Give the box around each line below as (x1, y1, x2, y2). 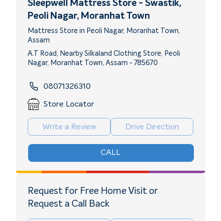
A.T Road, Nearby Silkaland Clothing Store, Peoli (28, 50, 180, 58)
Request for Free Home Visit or (28, 186, 158, 196)
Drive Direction (125, 123, 179, 131)
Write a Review (42, 123, 96, 131)
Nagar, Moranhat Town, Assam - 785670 (28, 60, 158, 67)
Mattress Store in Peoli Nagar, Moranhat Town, (28, 28, 180, 35)
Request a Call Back (28, 199, 110, 209)
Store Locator (43, 100, 94, 109)
